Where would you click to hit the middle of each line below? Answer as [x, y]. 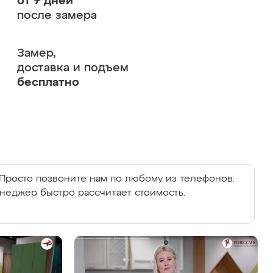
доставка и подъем [73, 68]
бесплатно [48, 83]
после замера [57, 16]
